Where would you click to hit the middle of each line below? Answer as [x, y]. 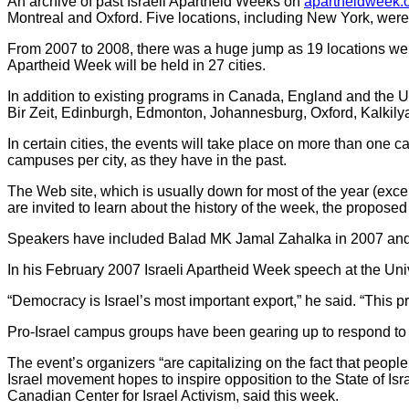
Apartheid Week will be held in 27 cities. [136, 65]
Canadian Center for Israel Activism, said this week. [173, 395]
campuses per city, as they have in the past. [147, 160]
